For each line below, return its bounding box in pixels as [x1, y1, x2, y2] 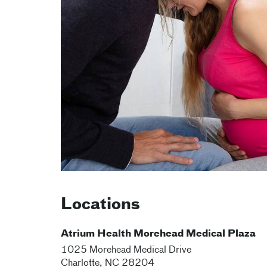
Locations [61, 197, 140, 213]
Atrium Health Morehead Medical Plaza [61, 229, 256, 239]
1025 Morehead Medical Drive [61, 245, 191, 255]
